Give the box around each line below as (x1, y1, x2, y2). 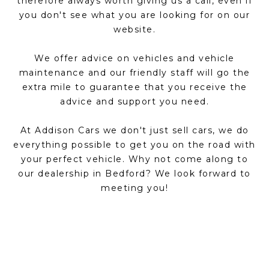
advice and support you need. (60, 95, 209, 107)
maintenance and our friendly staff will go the (19, 67, 250, 78)
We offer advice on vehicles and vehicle (34, 52, 235, 64)
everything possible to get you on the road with (13, 139, 256, 150)
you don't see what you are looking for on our (19, 9, 250, 20)
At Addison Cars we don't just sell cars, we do (20, 124, 249, 136)
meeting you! (101, 182, 168, 193)
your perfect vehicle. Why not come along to (20, 153, 249, 165)
